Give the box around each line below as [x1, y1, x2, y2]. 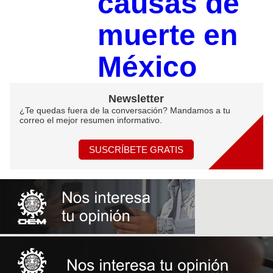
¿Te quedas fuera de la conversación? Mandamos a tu [19, 105, 230, 115]
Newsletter [108, 92, 165, 105]
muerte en [97, 18, 238, 51]
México [97, 50, 197, 83]
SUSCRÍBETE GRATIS [89, 144, 184, 155]
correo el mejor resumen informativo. [19, 115, 162, 125]
